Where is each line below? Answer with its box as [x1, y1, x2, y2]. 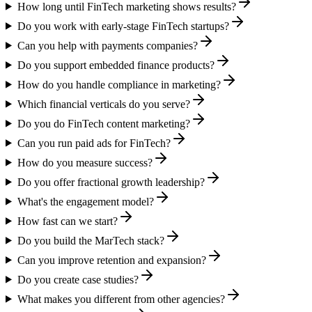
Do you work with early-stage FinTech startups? [17, 19, 229, 32]
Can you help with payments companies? [17, 39, 198, 52]
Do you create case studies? [17, 273, 139, 286]
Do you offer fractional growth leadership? [17, 175, 205, 188]
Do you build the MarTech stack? [17, 234, 164, 247]
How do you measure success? [17, 156, 153, 169]
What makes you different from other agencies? [17, 292, 225, 305]
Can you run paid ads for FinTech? [17, 136, 171, 149]
